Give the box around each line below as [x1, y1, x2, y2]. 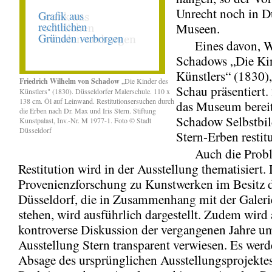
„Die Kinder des [120, 75, 168, 86]
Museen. [176, 19, 224, 37]
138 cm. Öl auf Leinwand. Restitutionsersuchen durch [19, 95, 174, 106]
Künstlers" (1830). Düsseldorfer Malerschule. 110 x [19, 86, 170, 96]
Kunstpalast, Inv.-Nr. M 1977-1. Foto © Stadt [19, 115, 151, 125]
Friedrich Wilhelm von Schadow [19, 75, 120, 86]
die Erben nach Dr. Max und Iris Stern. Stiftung [19, 105, 156, 115]
